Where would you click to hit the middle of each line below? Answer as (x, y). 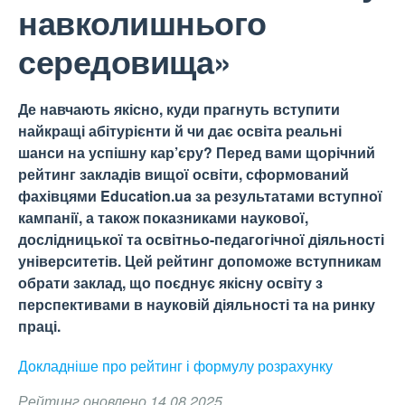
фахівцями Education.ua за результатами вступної (200, 196)
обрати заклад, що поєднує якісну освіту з (170, 283)
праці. (39, 326)
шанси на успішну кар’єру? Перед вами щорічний (197, 152)
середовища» (125, 61)
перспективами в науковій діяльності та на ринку (197, 304)
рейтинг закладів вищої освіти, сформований (184, 174)
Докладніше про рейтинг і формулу (138, 366)
